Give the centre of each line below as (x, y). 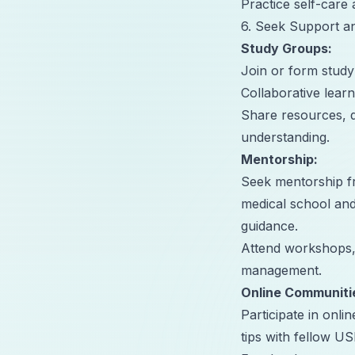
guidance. (269, 225)
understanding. (285, 137)
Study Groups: (286, 48)
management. (281, 270)
